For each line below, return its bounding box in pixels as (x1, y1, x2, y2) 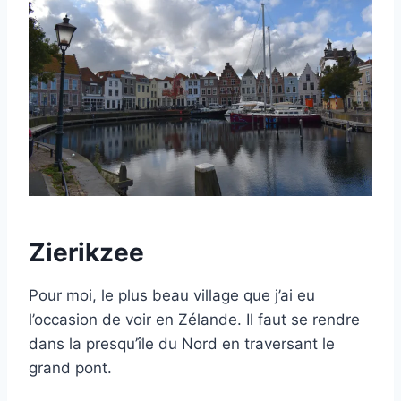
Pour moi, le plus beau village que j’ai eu (29, 286, 315, 305)
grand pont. (29, 359, 112, 378)
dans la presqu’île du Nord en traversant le (29, 335, 335, 354)
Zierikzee (29, 237, 144, 269)
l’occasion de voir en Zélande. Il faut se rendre (29, 311, 360, 329)
